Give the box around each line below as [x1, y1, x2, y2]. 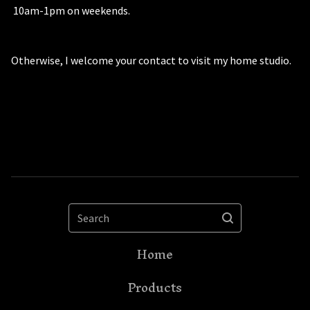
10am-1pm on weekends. [11, 3, 130, 17]
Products [128, 273, 182, 302]
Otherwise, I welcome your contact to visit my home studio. [11, 53, 291, 67]
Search [68, 197, 109, 225]
